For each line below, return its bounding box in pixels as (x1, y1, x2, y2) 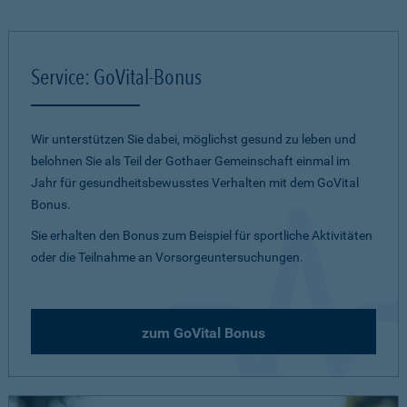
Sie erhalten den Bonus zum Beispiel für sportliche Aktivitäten (31, 228, 372, 243)
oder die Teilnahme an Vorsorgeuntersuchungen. (31, 250, 303, 264)
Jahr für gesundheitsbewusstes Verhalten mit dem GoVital (31, 175, 359, 190)
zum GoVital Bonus (142, 324, 265, 342)
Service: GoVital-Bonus (31, 64, 202, 90)
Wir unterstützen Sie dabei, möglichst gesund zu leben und (31, 132, 356, 146)
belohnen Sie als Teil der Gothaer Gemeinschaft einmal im (31, 154, 350, 168)
